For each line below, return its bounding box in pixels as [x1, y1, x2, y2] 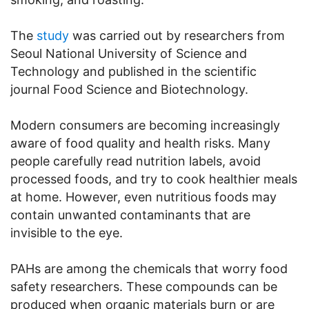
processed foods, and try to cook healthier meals [10, 171, 297, 186]
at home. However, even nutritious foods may [10, 189, 277, 204]
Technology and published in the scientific [10, 63, 257, 79]
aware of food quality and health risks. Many [10, 135, 270, 150]
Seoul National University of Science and [10, 46, 247, 61]
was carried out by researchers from [69, 28, 285, 43]
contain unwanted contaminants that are [10, 207, 250, 222]
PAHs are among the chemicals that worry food [10, 261, 288, 276]
